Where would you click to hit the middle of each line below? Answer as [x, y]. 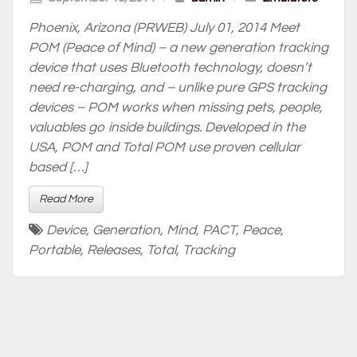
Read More [66, 199]
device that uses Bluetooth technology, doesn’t [170, 68]
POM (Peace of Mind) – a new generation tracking [178, 48]
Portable [55, 250]
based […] [58, 167]
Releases [114, 250]
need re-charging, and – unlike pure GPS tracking [178, 88]
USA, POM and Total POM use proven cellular [165, 147]
